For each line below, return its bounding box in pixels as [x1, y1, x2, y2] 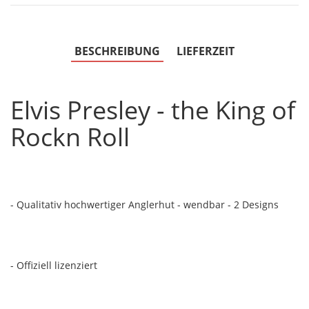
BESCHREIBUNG [74, 43, 160, 59]
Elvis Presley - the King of [10, 92, 295, 127]
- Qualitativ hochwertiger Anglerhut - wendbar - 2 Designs [10, 197, 279, 211]
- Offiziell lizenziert [10, 258, 97, 272]
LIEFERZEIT [177, 43, 235, 59]
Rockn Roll [10, 119, 130, 154]
